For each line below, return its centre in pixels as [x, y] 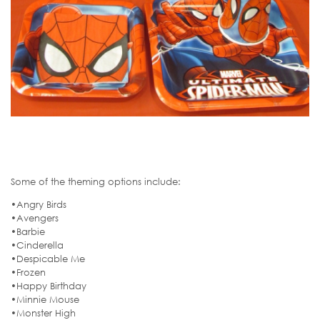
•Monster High [43, 312]
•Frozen [28, 272]
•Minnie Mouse [45, 299]
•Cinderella [37, 245]
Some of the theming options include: [96, 181]
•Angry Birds [39, 204]
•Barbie [28, 231]
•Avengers [35, 217]
